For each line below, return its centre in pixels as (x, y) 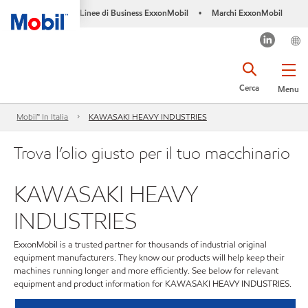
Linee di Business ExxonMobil (134, 13)
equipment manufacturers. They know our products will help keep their (149, 258)
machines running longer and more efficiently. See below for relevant (146, 271)
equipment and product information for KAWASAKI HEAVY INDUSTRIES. (153, 284)
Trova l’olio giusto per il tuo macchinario (152, 153)
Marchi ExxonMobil (247, 13)
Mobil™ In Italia (43, 117)
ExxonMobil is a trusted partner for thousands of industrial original (140, 245)
